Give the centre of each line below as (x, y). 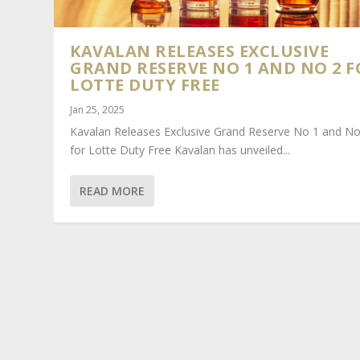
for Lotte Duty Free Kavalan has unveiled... (180, 149)
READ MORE (112, 190)
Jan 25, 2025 (98, 109)
